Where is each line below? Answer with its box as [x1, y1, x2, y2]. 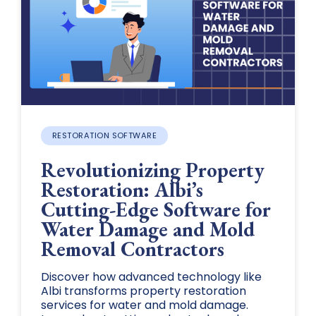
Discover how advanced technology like [40, 268, 262, 285]
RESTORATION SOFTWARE [51, 129, 157, 141]
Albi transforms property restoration [40, 282, 246, 299]
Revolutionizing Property [40, 156, 265, 183]
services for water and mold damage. [40, 296, 248, 313]
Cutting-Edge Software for [40, 195, 271, 223]
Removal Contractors [40, 235, 224, 262]
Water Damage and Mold [40, 215, 255, 243]
